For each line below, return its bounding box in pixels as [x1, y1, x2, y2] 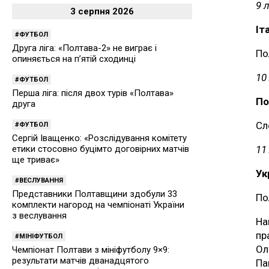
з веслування [12, 210, 67, 221]
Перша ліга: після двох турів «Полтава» [12, 88, 174, 98]
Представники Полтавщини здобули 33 [12, 189, 177, 199]
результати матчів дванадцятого [12, 255, 149, 266]
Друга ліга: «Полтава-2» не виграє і [12, 43, 157, 53]
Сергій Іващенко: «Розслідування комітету [12, 133, 187, 144]
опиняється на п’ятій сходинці [12, 53, 136, 64]
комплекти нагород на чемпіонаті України [12, 199, 184, 210]
